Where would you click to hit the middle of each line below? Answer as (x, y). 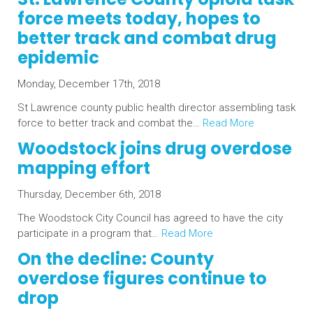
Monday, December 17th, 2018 (89, 84)
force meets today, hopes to (139, 19)
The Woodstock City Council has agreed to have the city (150, 218)
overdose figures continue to (142, 278)
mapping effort (84, 168)
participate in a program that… (89, 233)
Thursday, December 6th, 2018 (89, 194)
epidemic (58, 58)
